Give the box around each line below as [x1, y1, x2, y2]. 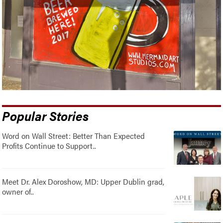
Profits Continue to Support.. [2, 140, 97, 152]
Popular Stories [2, 107, 89, 125]
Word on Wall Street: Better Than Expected [2, 130, 145, 142]
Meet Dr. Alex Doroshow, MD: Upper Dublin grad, [2, 176, 165, 188]
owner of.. [2, 186, 34, 198]
